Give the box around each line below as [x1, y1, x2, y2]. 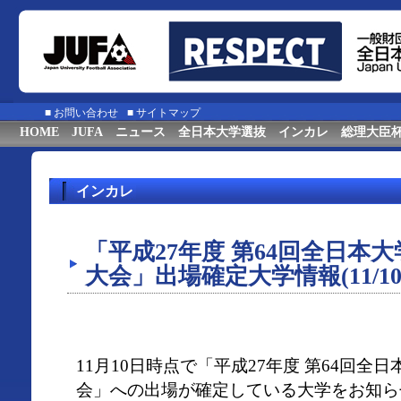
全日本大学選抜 [178, 125, 266, 139]
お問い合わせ [54, 107, 118, 119]
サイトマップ [136, 107, 200, 119]
